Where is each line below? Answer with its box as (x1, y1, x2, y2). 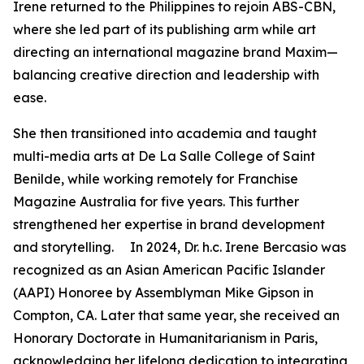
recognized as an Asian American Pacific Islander (13, 262, 325, 279)
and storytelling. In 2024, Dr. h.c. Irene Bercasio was (13, 239, 346, 256)
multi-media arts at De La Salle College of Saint (13, 148, 315, 165)
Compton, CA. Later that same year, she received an (13, 307, 340, 324)
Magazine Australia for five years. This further (13, 193, 299, 210)
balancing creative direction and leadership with (13, 67, 319, 84)
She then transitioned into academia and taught (13, 125, 317, 142)
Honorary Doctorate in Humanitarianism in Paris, (13, 330, 318, 347)
